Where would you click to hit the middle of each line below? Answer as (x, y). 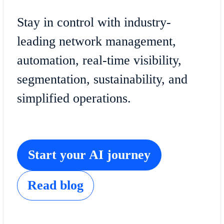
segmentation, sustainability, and (102, 79)
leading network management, (96, 41)
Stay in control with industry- (94, 22)
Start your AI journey (89, 155)
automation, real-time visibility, (99, 60)
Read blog (55, 185)
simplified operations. (74, 98)
